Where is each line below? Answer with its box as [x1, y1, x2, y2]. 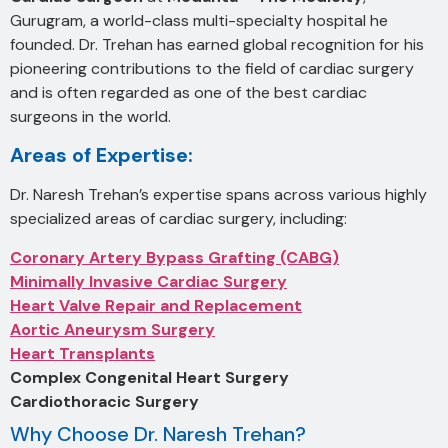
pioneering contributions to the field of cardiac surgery [10, 57, 414, 79]
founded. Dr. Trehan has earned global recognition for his [10, 33, 424, 55]
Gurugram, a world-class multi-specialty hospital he [10, 9, 388, 31]
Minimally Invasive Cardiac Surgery [10, 270, 287, 292]
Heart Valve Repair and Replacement [10, 294, 302, 316]
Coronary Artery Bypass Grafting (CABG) [10, 246, 339, 268]
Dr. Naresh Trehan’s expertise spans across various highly [10, 184, 427, 206]
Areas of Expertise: [10, 142, 193, 169]
